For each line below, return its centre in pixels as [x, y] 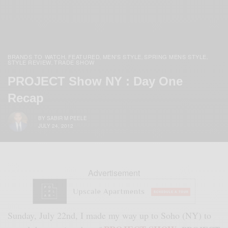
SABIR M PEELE [67, 118]
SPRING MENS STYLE [175, 57]
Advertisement [114, 173]
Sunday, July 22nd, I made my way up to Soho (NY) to [110, 216]
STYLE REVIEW [30, 62]
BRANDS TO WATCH [37, 57]
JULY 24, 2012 [56, 125]
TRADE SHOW [74, 62]
